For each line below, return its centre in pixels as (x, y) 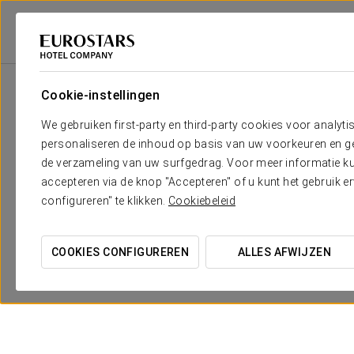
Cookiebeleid (201, 201)
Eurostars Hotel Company (68, 56)
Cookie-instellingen (100, 95)
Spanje (157, 56)
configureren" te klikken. (105, 201)
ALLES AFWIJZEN (284, 252)
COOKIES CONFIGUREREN (120, 252)
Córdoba (207, 56)
